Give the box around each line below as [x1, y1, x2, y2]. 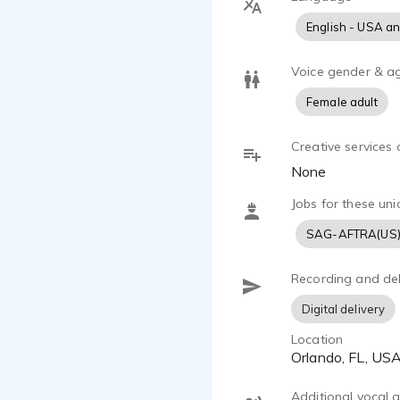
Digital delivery [302, 302, 386, 316]
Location [291, 331, 344, 347]
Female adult [306, 95, 378, 109]
